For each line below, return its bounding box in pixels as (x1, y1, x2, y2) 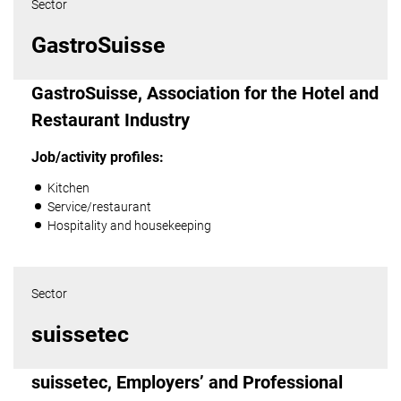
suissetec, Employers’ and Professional (31, 371, 343, 393)
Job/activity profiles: (31, 149, 164, 166)
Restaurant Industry (31, 109, 190, 131)
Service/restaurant (47, 200, 152, 214)
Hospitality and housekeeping (47, 218, 212, 233)
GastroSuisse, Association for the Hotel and (31, 82, 379, 104)
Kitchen (47, 181, 90, 195)
